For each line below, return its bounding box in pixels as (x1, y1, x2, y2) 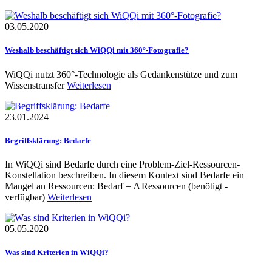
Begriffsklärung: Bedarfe (5, 135, 91, 145)
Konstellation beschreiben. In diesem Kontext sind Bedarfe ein (5, 169, 244, 180)
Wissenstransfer (5, 80, 67, 90)
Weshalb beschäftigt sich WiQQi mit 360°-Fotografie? (5, 46, 189, 55)
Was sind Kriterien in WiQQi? (5, 248, 109, 257)
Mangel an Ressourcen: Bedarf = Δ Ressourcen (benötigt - (5, 180, 228, 191)
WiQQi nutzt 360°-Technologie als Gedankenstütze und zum (5, 69, 237, 80)
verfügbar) (5, 191, 47, 202)
